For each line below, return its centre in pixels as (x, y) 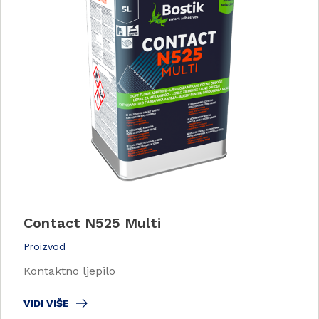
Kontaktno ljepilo (69, 271)
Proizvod (45, 246)
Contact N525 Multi (92, 223)
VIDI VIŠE (46, 303)
